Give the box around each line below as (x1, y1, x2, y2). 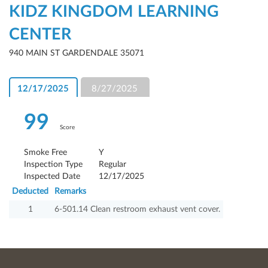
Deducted (12, 187, 48, 196)
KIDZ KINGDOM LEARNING (9, 4, 219, 20)
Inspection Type (24, 160, 83, 169)
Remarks (54, 187, 86, 196)
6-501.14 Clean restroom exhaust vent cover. (54, 205, 220, 214)
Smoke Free (24, 148, 67, 157)
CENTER (9, 26, 71, 43)
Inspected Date (24, 172, 80, 181)
